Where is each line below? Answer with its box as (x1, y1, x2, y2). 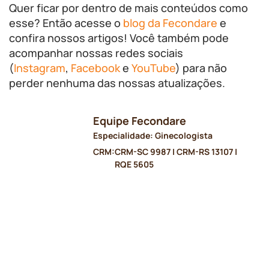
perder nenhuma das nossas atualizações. (9, 76, 225, 90)
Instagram (14, 61, 65, 75)
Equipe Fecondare (93, 113, 186, 128)
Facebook (71, 61, 120, 75)
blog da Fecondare (123, 16, 217, 30)
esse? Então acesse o (9, 16, 123, 30)
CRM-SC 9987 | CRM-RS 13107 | (115, 146, 237, 157)
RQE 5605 (115, 159, 154, 170)
